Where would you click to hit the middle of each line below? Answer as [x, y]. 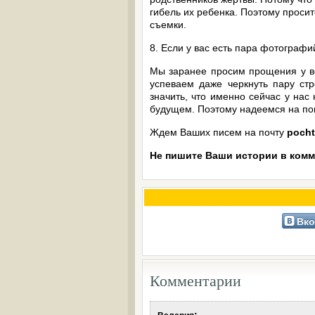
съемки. [168, 25]
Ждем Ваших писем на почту [218, 132]
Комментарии [195, 280]
